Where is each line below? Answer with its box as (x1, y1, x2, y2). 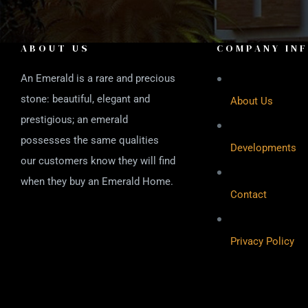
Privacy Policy (230, 234, 294, 247)
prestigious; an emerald (21, 113, 128, 126)
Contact (230, 188, 267, 201)
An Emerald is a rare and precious (21, 71, 175, 85)
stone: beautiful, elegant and (21, 92, 150, 105)
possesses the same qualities (21, 133, 159, 146)
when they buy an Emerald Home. (21, 175, 173, 188)
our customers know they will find (21, 154, 175, 167)
